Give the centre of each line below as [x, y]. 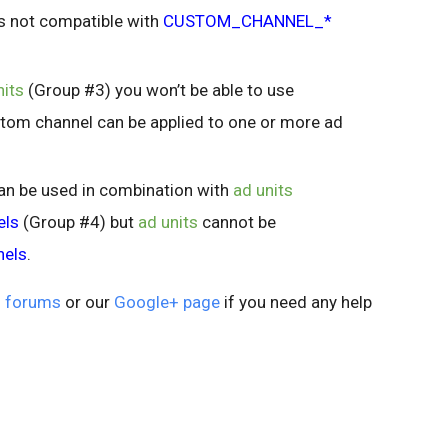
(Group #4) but [78, 221]
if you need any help [296, 301]
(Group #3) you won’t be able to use [159, 89]
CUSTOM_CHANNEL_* [247, 21]
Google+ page [167, 301]
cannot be [237, 221]
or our [87, 301]
